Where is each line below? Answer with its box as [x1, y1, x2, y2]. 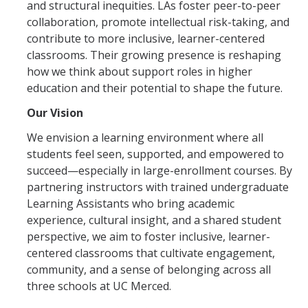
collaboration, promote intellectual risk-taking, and [27, 14, 289, 30]
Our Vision [27, 105, 83, 120]
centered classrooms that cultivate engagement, [27, 245, 275, 261]
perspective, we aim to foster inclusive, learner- [27, 229, 270, 244]
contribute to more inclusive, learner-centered [27, 31, 265, 46]
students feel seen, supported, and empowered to [27, 146, 284, 162]
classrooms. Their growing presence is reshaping [27, 47, 281, 63]
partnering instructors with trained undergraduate [27, 179, 289, 195]
